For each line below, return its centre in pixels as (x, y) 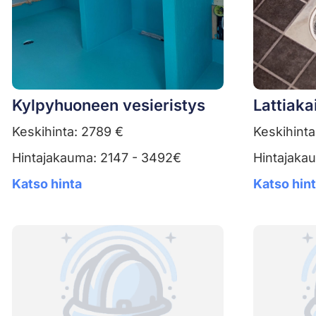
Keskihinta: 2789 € (68, 131)
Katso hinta (47, 183)
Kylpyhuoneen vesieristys (109, 105)
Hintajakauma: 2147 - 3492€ (97, 157)
